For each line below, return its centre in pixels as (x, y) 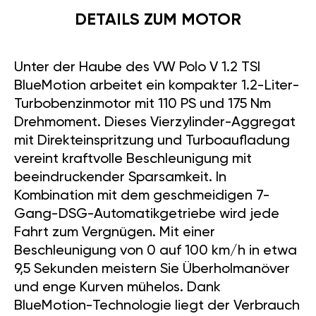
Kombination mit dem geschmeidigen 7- (142, 196)
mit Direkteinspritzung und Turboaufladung (152, 141)
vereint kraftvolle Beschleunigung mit (133, 160)
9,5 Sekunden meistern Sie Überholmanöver (152, 270)
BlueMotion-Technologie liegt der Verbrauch (157, 306)
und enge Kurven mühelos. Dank (117, 288)
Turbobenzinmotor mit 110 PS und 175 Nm (142, 105)
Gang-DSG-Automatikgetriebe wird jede (147, 215)
